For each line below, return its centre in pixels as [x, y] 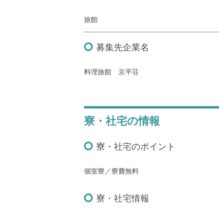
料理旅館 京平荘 [111, 72]
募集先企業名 [123, 47]
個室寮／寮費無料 [111, 171]
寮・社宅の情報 [122, 121]
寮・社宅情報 [123, 198]
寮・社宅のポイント [136, 147]
